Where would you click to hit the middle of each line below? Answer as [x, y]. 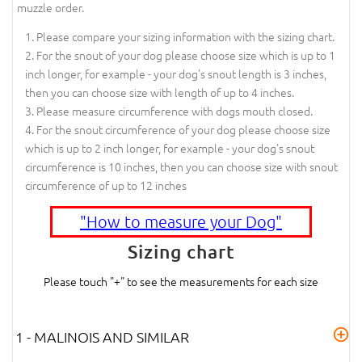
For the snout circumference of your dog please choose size [183, 130]
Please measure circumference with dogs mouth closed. [175, 111]
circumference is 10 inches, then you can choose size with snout [181, 167]
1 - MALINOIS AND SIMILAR [102, 336]
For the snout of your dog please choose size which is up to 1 [186, 55]
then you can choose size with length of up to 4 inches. [160, 93]
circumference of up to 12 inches [106, 185]
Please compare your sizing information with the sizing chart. [185, 37]
